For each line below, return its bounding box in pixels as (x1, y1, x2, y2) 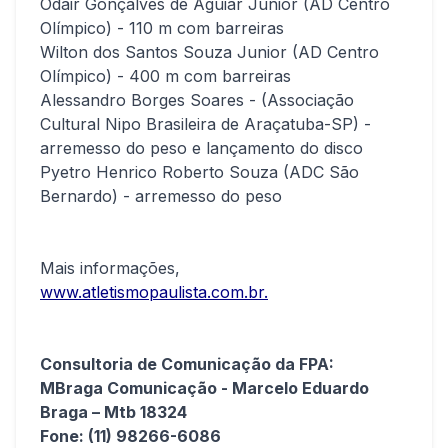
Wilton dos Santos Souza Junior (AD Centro (40, 41, 379, 62)
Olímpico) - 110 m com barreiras (40, 17, 284, 38)
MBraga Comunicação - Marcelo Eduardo (40, 377, 369, 398)
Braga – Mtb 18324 (40, 401, 187, 422)
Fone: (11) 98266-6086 (40, 425, 221, 446)
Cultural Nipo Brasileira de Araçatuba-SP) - (40, 113, 371, 134)
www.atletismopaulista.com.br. (40, 281, 268, 302)
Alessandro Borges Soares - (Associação (40, 89, 354, 110)
